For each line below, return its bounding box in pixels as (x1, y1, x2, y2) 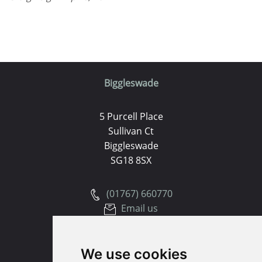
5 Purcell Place (99, 110, 163, 123)
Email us (119, 202, 158, 215)
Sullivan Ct (108, 125, 154, 137)
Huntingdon (104, 235, 158, 248)
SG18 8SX (111, 154, 151, 167)
